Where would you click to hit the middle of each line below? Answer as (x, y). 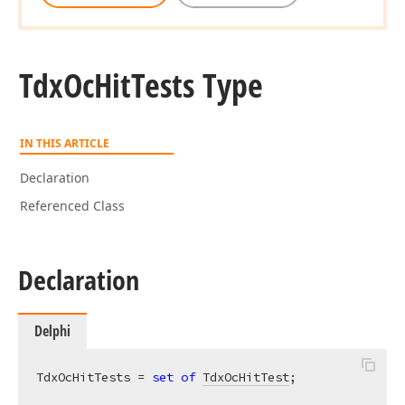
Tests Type (197, 85)
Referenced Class (72, 206)
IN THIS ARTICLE (65, 143)
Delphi (52, 331)
